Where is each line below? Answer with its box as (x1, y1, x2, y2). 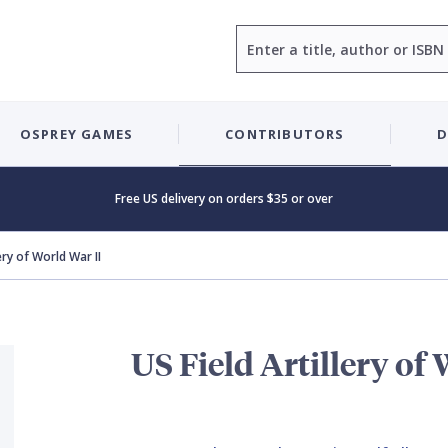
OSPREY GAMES (19, 124, 134, 143)
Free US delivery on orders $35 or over (115, 190, 333, 207)
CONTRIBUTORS (225, 124, 345, 143)
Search (235, 26, 282, 45)
